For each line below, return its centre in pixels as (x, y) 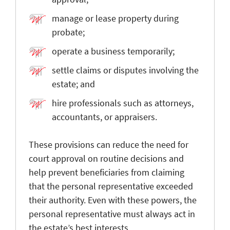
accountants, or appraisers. (104, 117)
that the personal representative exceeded (111, 186)
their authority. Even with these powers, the (113, 200)
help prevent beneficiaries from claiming (107, 172)
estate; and (73, 84)
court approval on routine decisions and (106, 158)
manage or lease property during (115, 18)
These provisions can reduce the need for (109, 144)
